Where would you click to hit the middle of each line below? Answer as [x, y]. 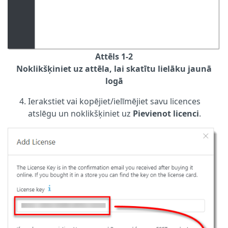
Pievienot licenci [166, 114]
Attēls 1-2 [114, 57]
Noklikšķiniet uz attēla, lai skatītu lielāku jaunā [114, 69]
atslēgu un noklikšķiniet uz [80, 114]
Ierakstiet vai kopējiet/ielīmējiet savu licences [114, 102]
